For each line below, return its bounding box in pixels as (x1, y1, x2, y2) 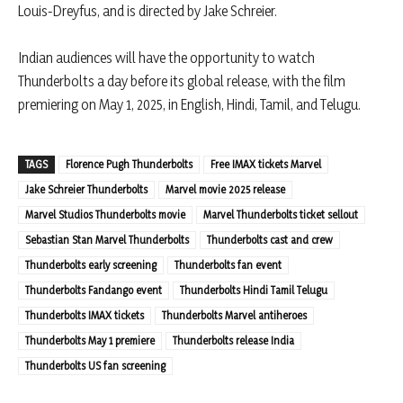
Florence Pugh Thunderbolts (66, 157, 193, 172)
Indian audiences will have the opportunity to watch (18, 49, 315, 67)
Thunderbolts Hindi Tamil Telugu (180, 283, 327, 298)
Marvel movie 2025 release (166, 183, 285, 197)
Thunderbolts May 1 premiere (25, 334, 155, 348)
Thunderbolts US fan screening (25, 359, 166, 373)
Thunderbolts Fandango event (25, 283, 162, 298)
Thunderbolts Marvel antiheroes (162, 309, 307, 323)
